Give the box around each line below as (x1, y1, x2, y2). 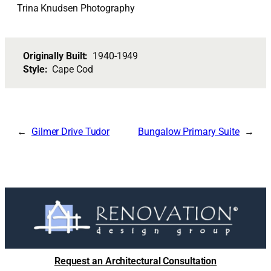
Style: (23, 63, 53, 75)
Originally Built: (23, 50, 93, 62)
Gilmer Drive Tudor (31, 125, 110, 137)
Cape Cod (52, 63, 93, 75)
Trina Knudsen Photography (17, 2, 135, 15)
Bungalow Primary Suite (138, 125, 240, 137)
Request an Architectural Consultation (54, 255, 217, 267)
